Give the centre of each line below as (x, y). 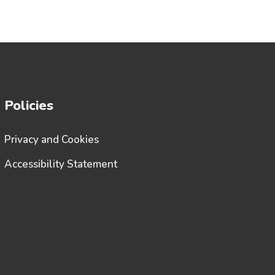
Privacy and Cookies (52, 139)
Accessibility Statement (61, 164)
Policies (29, 105)
